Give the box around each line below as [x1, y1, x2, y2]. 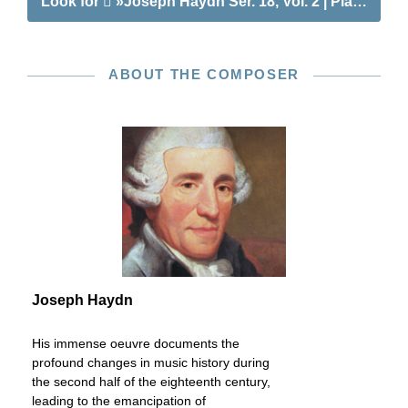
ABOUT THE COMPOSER [108, 66, 300, 82]
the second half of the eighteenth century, [32, 374, 270, 389]
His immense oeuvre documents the [32, 336, 240, 351]
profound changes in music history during [32, 355, 270, 370]
